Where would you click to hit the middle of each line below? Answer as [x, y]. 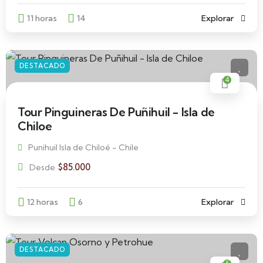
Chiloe [35, 126]
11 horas [42, 18]
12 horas [43, 202]
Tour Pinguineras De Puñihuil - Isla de [116, 112]
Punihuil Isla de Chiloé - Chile [83, 147]
